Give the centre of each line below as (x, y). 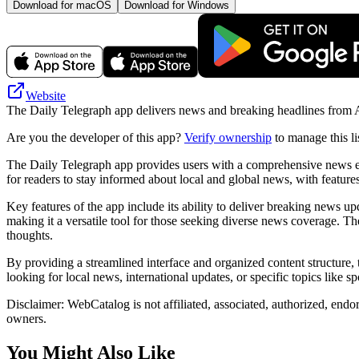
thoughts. (30, 235)
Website (46, 95)
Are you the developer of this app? (95, 137)
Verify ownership (228, 137)
